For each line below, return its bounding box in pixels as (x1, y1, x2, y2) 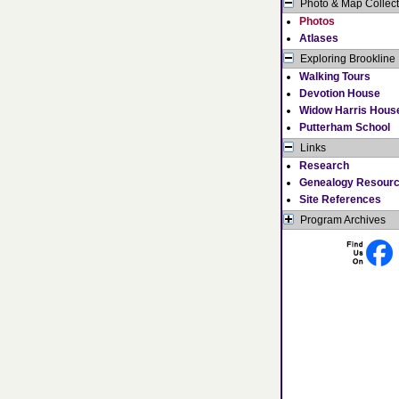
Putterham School (299, 121, 390, 134)
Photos (299, 15, 335, 28)
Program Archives (300, 214, 386, 226)
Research (299, 159, 349, 172)
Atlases (299, 32, 338, 45)
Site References (299, 193, 381, 206)
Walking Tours (299, 70, 370, 83)
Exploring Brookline (300, 53, 395, 65)
